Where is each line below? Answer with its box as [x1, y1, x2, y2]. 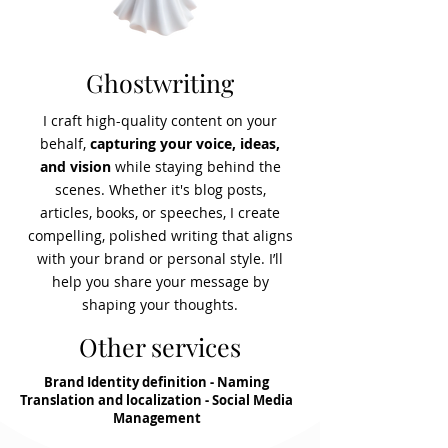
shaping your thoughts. [82, 295, 238, 314]
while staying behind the [110, 157, 281, 176]
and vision [39, 157, 111, 176]
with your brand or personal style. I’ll [37, 249, 283, 268]
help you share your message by [51, 272, 269, 291]
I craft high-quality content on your [43, 111, 277, 130]
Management [112, 409, 201, 427]
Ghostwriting [86, 66, 234, 99]
